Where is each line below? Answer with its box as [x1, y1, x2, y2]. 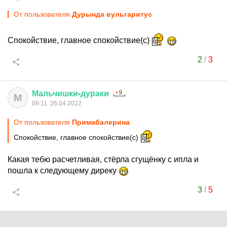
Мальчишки [32, 89, 78, 98]
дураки [81, 89, 109, 98]
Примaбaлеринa [72, 118, 130, 126]
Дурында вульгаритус [72, 10, 152, 18]
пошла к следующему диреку [8, 166, 119, 175]
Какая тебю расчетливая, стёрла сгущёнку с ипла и [8, 155, 199, 164]
